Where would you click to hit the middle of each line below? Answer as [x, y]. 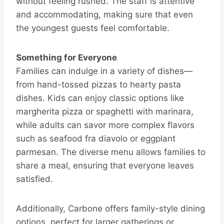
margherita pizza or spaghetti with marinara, [105, 112]
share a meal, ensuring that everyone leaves [105, 166]
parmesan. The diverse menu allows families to [111, 152]
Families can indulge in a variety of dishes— [104, 71]
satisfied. [34, 179]
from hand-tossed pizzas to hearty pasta [98, 85]
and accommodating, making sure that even [104, 15]
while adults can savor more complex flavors [105, 125]
